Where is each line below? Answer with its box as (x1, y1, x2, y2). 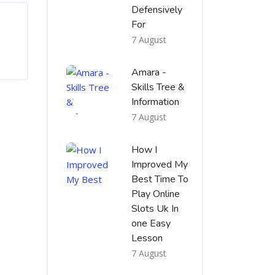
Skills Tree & (131, 80, 185, 94)
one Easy (131, 217, 171, 230)
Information (131, 95, 179, 109)
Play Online (131, 187, 180, 201)
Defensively (131, 3, 182, 17)
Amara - (131, 66, 166, 79)
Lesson (131, 231, 163, 245)
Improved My (131, 158, 188, 171)
